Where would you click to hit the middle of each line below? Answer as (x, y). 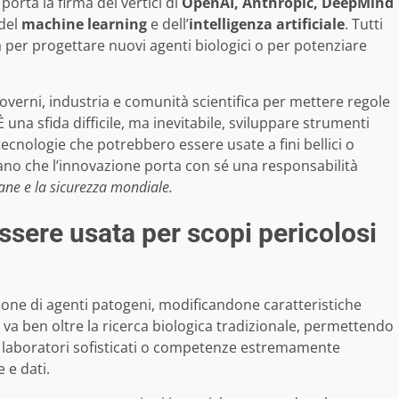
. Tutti (364, 24)
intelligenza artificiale (267, 24)
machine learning (84, 24)
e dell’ (168, 24)
